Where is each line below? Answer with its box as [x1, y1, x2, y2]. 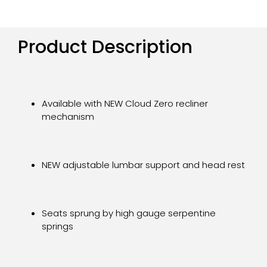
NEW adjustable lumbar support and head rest [42, 159, 245, 172]
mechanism [42, 110, 94, 123]
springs [42, 220, 73, 233]
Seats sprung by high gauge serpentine [42, 207, 216, 220]
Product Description [18, 34, 193, 60]
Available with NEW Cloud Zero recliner [42, 97, 208, 110]
